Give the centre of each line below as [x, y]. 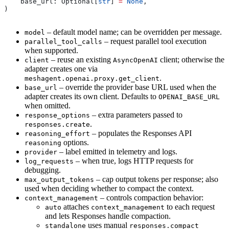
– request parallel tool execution [154, 41]
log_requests [49, 162]
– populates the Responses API [141, 133]
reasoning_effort [57, 134]
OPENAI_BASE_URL [189, 97]
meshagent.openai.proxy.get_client [92, 79]
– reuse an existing [81, 60]
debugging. [43, 170]
